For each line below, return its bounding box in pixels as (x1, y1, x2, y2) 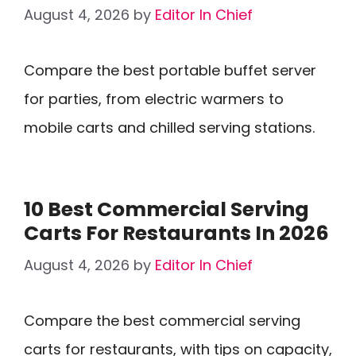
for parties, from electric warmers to (24, 89, 284, 109)
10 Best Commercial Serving (24, 195, 309, 223)
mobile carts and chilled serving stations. (24, 118, 315, 137)
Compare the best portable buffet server (24, 60, 316, 80)
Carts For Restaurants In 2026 (24, 219, 329, 247)
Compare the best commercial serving (24, 311, 300, 331)
